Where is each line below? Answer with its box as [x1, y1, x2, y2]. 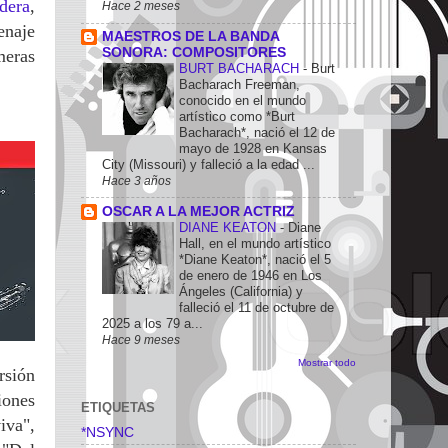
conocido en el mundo [179, 92, 306, 108]
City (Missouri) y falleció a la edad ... [102, 156, 315, 172]
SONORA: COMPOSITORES [102, 44, 286, 60]
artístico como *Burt [179, 108, 295, 124]
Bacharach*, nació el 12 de [179, 124, 335, 140]
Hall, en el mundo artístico [179, 235, 331, 251]
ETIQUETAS [81, 400, 155, 415]
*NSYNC [81, 424, 134, 440]
